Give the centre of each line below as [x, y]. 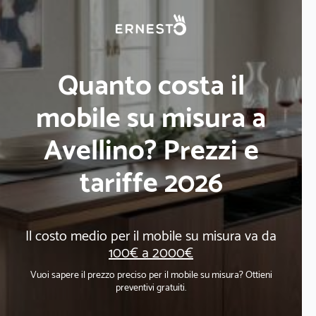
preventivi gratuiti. [151, 288]
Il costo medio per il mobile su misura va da [151, 237]
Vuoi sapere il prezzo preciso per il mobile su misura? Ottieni [151, 275]
